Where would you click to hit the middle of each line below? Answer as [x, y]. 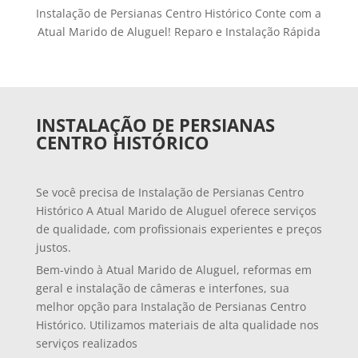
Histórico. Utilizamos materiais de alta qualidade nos [177, 325]
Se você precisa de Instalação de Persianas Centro [169, 192]
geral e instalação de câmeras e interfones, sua [162, 288]
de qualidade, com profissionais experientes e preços [179, 229]
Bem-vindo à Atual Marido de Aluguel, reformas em [173, 270]
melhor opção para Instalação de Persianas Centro [171, 306]
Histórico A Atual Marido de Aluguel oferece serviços [176, 211]
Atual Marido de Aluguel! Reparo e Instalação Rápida [179, 32]
